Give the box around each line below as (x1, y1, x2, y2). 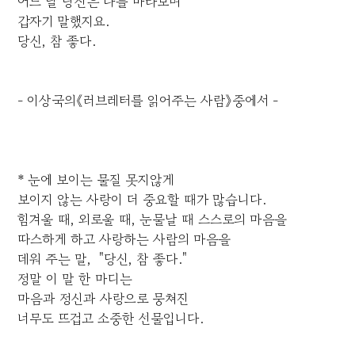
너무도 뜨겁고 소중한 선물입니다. (17, 308, 204, 329)
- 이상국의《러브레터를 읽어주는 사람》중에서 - (17, 90, 279, 111)
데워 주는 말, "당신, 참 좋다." (17, 249, 188, 269)
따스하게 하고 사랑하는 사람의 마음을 (17, 229, 232, 250)
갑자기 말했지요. (17, 11, 110, 32)
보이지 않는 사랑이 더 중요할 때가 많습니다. (17, 189, 267, 210)
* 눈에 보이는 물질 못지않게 (17, 170, 175, 190)
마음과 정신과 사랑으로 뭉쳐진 (17, 288, 189, 309)
